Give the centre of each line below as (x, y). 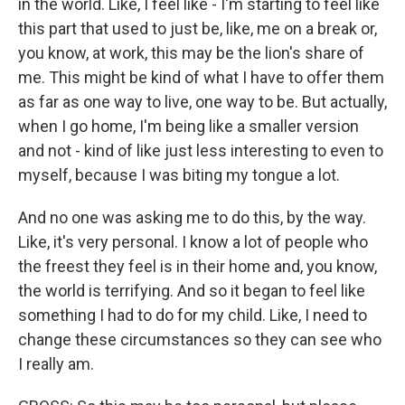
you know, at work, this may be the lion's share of (191, 53)
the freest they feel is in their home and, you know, (198, 266)
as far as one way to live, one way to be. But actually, (202, 102)
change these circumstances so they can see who (200, 339)
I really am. (56, 364)
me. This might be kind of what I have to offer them (201, 77)
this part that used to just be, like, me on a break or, (198, 28)
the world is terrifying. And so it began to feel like (192, 291)
